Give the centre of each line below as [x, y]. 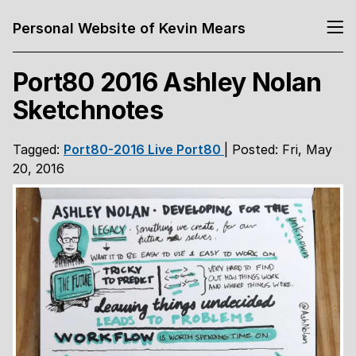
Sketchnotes [88, 110]
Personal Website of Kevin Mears [129, 28]
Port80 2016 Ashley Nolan [167, 83]
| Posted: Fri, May [278, 149]
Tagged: [38, 149]
